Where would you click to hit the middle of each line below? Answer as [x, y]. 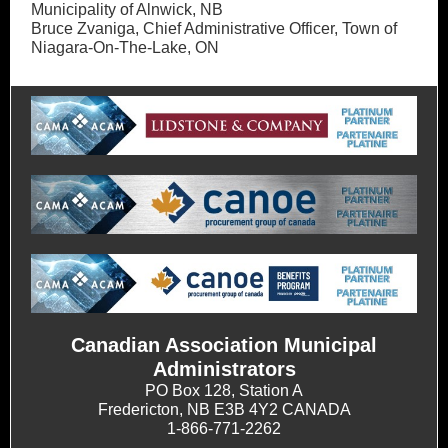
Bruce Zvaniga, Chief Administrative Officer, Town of [214, 28]
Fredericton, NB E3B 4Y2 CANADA [224, 409]
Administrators [224, 369]
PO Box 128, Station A [224, 390]
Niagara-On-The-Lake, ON [125, 47]
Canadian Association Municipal [224, 345]
